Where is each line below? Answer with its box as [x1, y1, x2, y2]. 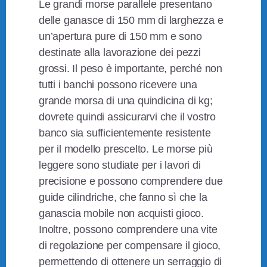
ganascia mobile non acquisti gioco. [39, 207, 204, 220]
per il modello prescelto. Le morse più [39, 143, 213, 156]
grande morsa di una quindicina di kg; [39, 95, 213, 107]
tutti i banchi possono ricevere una [39, 79, 198, 91]
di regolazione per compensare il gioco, [39, 240, 221, 252]
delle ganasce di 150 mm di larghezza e [39, 14, 223, 27]
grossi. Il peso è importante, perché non [39, 63, 223, 75]
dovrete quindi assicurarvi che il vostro [39, 111, 216, 123]
